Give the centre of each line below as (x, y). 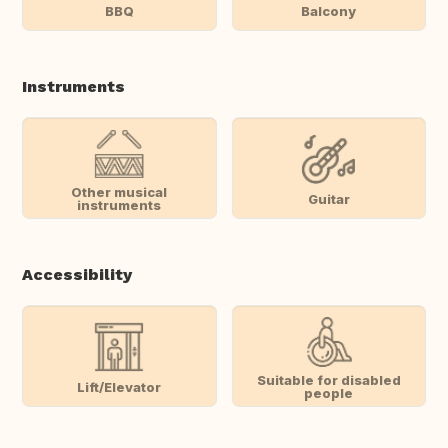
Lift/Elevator (119, 386)
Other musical (119, 192)
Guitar (328, 198)
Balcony (329, 10)
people (329, 393)
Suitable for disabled (328, 380)
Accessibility (77, 275)
